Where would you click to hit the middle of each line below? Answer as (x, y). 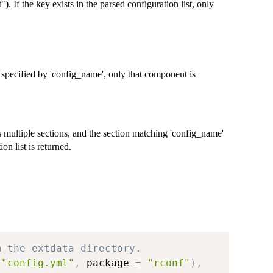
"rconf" (169, 263)
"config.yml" (38, 263)
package (108, 263)
